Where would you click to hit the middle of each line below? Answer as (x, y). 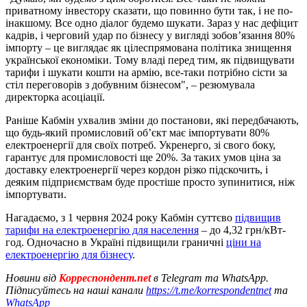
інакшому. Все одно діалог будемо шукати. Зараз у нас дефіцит (152, 23)
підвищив (258, 217)
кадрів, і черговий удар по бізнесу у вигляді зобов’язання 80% (150, 35)
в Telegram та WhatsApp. (211, 278)
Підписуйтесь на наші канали (76, 290)
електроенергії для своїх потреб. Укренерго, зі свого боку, (140, 145)
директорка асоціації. (55, 97)
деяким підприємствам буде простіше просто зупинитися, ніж (150, 182)
